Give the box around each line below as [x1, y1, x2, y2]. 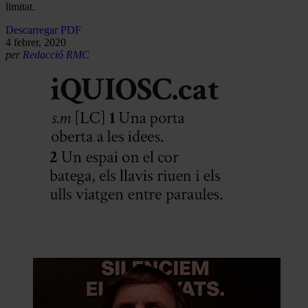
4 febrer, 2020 [5, 36, 66, 48]
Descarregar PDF [5, 23, 81, 36]
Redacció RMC [23, 48, 89, 60]
